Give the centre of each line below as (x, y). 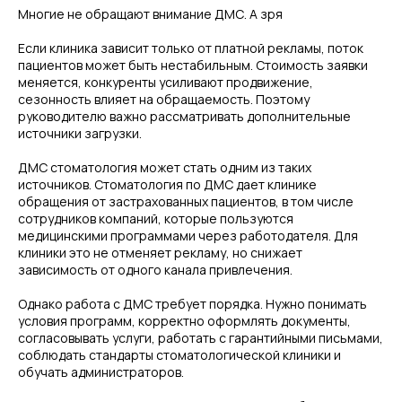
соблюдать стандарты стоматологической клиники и (179, 355)
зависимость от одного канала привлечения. (155, 270)
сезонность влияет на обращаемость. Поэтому (164, 99)
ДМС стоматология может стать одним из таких (165, 167)
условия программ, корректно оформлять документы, (184, 321)
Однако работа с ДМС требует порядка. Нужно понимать (192, 304)
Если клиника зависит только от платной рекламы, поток (191, 48)
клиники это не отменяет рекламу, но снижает (160, 253)
